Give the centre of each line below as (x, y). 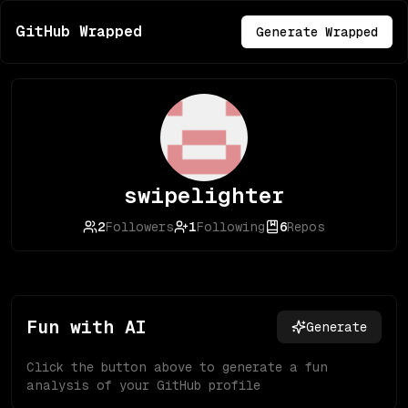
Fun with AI (86, 327)
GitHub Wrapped (79, 31)
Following (230, 227)
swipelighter (204, 195)
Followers (139, 227)
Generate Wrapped (317, 32)
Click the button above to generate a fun (177, 367)
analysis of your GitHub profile (143, 385)
